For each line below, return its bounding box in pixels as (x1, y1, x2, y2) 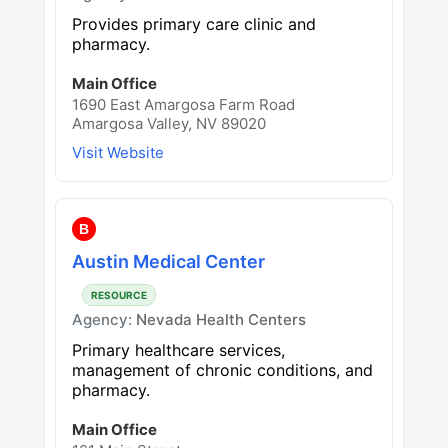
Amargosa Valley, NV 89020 (72, 113, 266, 133)
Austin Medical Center (72, 250, 265, 272)
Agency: (72, 309, 136, 329)
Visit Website (72, 142, 164, 162)
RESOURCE (91, 288, 147, 301)
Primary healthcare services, (72, 339, 285, 360)
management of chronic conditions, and (72, 359, 373, 380)
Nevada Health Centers (136, 309, 306, 329)
